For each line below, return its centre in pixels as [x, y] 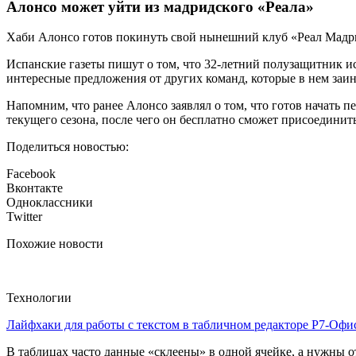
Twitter [24, 217]
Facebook [31, 174]
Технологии [39, 298]
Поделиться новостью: [68, 147]
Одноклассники [50, 203]
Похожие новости [55, 244]
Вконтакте [35, 188]
